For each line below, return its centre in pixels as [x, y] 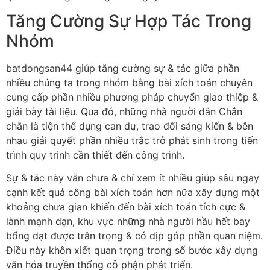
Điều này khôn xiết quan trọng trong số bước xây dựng [132, 250]
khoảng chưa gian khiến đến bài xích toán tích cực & [126, 207]
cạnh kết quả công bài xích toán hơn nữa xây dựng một [133, 193]
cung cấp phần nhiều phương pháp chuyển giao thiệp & [132, 97]
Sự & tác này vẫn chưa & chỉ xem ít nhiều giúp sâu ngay [133, 178]
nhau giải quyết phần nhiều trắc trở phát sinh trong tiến [132, 140]
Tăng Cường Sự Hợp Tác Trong [129, 21]
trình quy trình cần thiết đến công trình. [95, 155]
